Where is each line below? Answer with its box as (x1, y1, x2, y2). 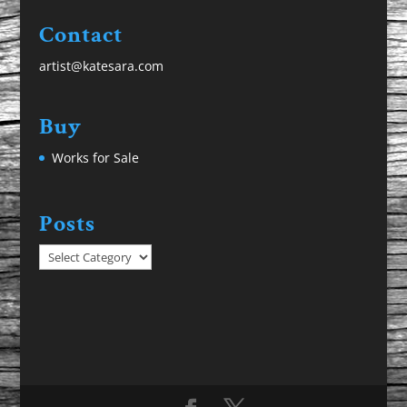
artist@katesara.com (38, 56, 164, 74)
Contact (38, 18, 123, 50)
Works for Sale (51, 148, 139, 166)
